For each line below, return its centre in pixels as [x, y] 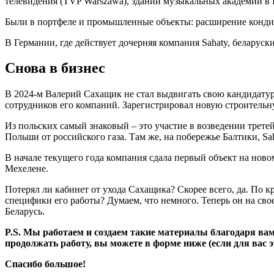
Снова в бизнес [55, 68]
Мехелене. [27, 169]
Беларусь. [25, 212]
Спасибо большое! [45, 264]
